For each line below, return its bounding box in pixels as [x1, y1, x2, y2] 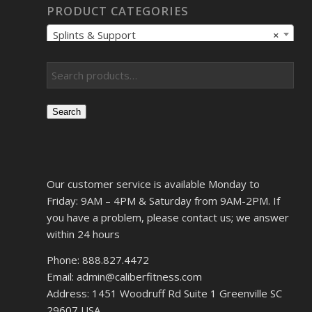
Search [52, 107, 81, 118]
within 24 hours [47, 227, 120, 242]
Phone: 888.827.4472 [47, 252, 149, 267]
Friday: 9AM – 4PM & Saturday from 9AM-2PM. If [47, 194, 280, 208]
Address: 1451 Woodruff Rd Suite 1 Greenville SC [47, 286, 282, 300]
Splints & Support [53, 28, 136, 42]
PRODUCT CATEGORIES [47, 3, 189, 19]
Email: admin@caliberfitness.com [47, 269, 202, 283]
